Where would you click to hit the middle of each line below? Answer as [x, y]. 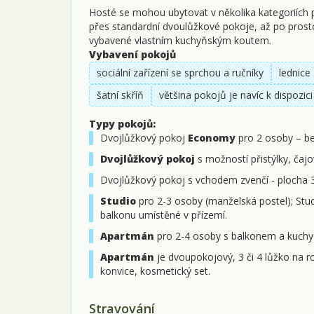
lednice [295, 72]
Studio [118, 200]
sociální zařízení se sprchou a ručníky [180, 72]
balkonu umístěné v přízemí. [164, 214]
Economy [212, 137]
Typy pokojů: [122, 123]
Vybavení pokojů [132, 54]
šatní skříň [120, 95]
